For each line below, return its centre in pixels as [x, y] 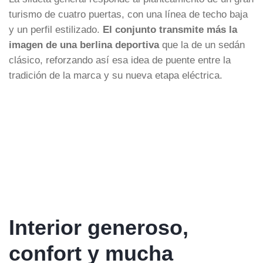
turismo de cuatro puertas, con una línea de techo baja [128, 14]
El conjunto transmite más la [170, 29]
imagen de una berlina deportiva [84, 44]
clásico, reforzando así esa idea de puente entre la [120, 60]
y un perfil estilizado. [56, 29]
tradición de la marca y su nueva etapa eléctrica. [116, 75]
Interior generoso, [99, 227]
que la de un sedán [202, 44]
